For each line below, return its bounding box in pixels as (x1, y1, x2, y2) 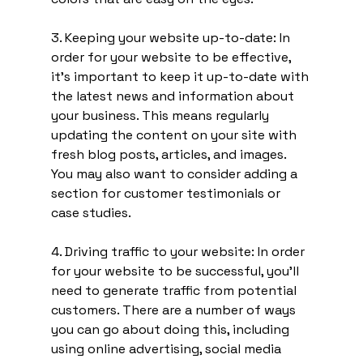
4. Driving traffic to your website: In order (50, 242, 308, 260)
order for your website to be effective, (50, 48, 294, 66)
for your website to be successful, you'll (50, 262, 302, 280)
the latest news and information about (50, 87, 297, 105)
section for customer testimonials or (50, 184, 284, 202)
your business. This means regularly (50, 106, 272, 124)
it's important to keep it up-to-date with (50, 67, 312, 85)
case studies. (50, 203, 131, 221)
